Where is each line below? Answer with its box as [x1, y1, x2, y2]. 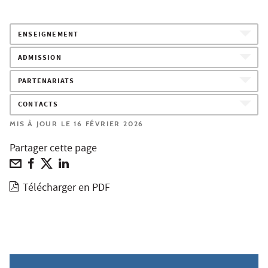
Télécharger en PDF [23, 180, 111, 197]
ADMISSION [18, 52, 62, 64]
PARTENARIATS [18, 76, 75, 88]
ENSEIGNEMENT [18, 29, 79, 41]
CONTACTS [18, 99, 59, 111]
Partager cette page [10, 141, 97, 157]
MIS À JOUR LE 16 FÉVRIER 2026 [10, 118, 144, 128]
